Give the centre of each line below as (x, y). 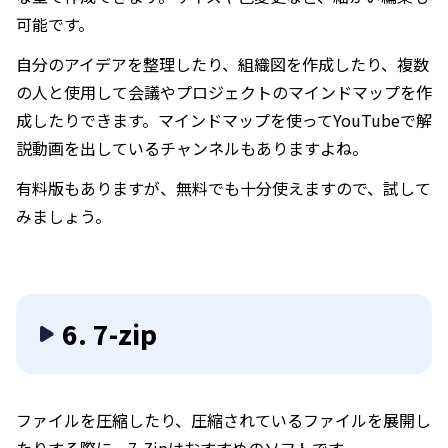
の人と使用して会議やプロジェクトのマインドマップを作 (224, 92)
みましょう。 (63, 216)
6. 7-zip (109, 333)
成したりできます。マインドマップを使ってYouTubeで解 (224, 120)
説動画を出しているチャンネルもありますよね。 (192, 148)
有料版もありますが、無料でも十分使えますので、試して (223, 188)
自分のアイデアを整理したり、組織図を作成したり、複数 (222, 64)
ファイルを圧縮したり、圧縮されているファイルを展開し (223, 420)
